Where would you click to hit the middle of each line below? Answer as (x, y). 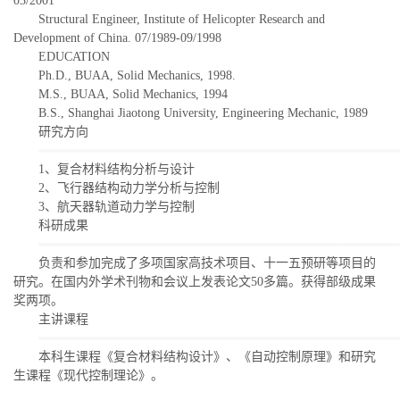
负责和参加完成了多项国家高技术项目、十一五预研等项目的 (207, 262)
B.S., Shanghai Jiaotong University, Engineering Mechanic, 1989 (203, 112)
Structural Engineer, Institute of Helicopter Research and (182, 19)
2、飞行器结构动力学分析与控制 (129, 187)
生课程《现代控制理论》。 (88, 375)
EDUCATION (74, 56)
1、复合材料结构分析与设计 (117, 169)
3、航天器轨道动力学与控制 (117, 206)
